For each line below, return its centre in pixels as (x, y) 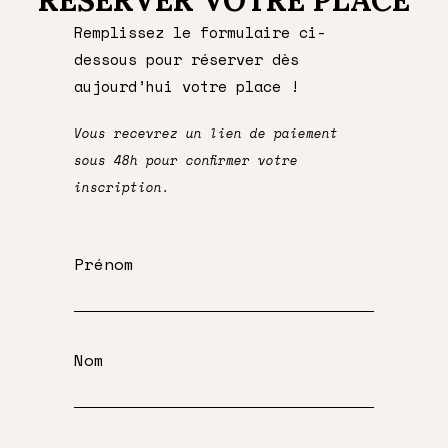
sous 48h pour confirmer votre (186, 160)
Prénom (104, 263)
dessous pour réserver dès (186, 58)
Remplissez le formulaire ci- (200, 31)
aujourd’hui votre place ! (186, 85)
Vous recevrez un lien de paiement (206, 133)
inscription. (130, 187)
